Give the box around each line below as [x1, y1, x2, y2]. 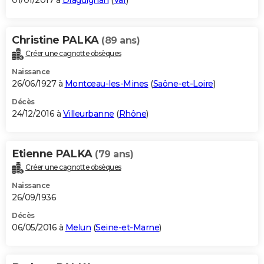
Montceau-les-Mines [64, 78, 148, 90]
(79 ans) [95, 148, 133, 160]
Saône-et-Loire [153, 78, 213, 90]
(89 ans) [101, 35, 140, 47]
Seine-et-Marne [95, 222, 159, 233]
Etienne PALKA [12, 147, 95, 161]
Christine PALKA [12, 34, 101, 47]
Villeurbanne [62, 108, 114, 120]
